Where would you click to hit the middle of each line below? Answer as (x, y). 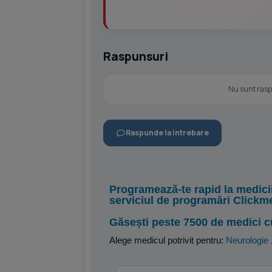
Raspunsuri (136, 56)
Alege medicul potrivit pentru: (168, 240)
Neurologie (247, 240)
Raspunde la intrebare (167, 133)
